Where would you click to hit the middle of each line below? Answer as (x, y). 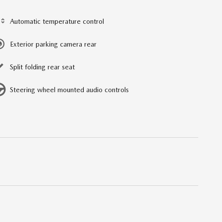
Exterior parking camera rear (53, 44)
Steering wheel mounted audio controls (69, 89)
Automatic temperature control (57, 21)
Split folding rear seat (42, 67)
